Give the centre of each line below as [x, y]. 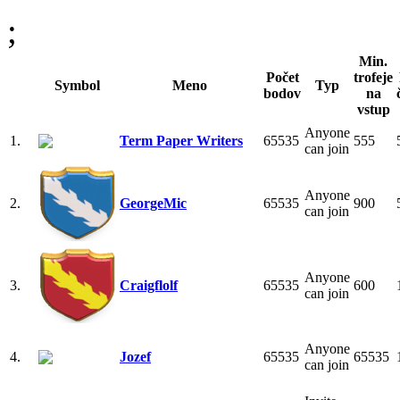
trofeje [373, 77]
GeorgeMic [153, 203]
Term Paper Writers [181, 140]
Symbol [77, 85]
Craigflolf [149, 285]
